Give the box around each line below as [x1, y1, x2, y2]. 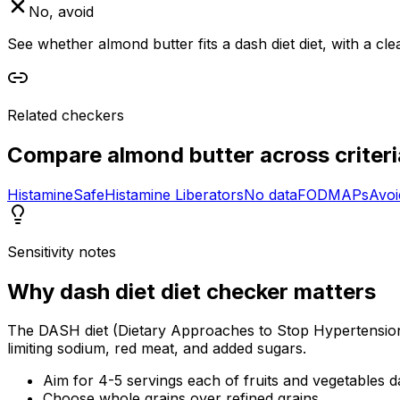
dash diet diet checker [60, 278, 288, 304]
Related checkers [7, 105, 124, 124]
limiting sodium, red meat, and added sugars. [7, 339, 306, 358]
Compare [7, 141, 107, 168]
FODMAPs [297, 185, 369, 204]
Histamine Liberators [104, 185, 244, 204]
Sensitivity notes [7, 242, 116, 261]
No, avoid [29, 2, 94, 21]
